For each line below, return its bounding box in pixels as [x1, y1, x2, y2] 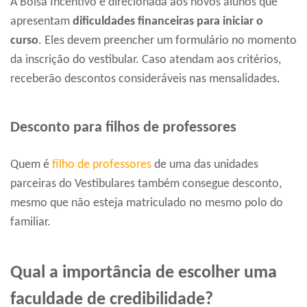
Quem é [10, 158, 52, 172]
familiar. [10, 216, 51, 230]
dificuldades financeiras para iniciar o [73, 15, 263, 29]
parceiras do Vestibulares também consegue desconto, [10, 177, 282, 191]
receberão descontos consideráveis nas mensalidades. [10, 73, 280, 86]
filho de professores [52, 158, 151, 172]
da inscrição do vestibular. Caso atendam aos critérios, [10, 53, 281, 67]
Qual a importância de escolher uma [10, 264, 277, 283]
